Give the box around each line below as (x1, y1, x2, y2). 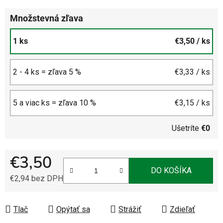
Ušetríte (172, 123, 201, 133)
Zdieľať (170, 204, 195, 214)
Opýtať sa (56, 204, 90, 214)
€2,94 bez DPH (10, 173, 63, 183)
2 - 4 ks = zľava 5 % (13, 67, 81, 77)
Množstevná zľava (10, 12, 83, 23)
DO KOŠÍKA (150, 165, 192, 175)
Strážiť (118, 204, 141, 214)
